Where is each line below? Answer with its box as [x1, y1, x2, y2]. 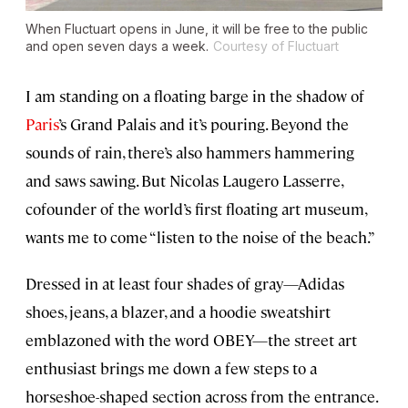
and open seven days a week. [25, 38, 209, 55]
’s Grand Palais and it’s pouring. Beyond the [58, 114, 349, 135]
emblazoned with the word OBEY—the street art [25, 330, 357, 351]
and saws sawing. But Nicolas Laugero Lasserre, [25, 170, 342, 191]
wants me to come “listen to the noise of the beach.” [25, 227, 375, 248]
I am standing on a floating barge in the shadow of [25, 86, 364, 107]
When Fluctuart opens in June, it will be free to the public [25, 21, 368, 37]
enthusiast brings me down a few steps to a [25, 358, 317, 379]
